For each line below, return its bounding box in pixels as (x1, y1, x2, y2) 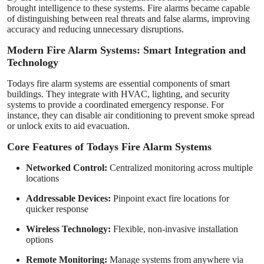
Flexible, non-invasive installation (111, 223, 238, 234)
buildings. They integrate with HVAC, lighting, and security (7, 88, 230, 99)
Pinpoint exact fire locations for (111, 193, 229, 203)
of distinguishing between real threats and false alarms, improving (7, 13, 250, 24)
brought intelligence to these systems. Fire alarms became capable (7, 2, 250, 13)
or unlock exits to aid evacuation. (7, 120, 130, 131)
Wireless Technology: (26, 223, 111, 234)
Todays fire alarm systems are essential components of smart (7, 78, 230, 88)
